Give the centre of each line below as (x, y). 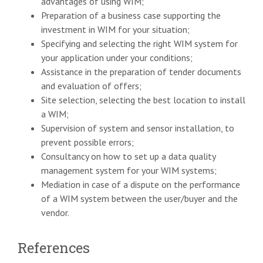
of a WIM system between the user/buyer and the (139, 199)
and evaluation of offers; (91, 86)
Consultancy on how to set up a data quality (128, 156)
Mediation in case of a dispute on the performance (141, 185)
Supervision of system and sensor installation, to (138, 128)
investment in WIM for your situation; (115, 30)
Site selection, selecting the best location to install (143, 100)
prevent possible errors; (87, 142)
